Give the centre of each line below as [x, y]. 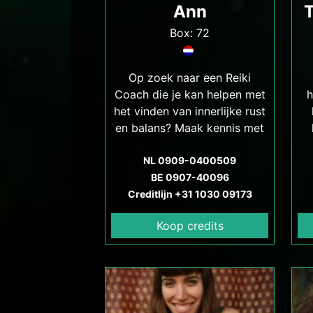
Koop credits [190, 226]
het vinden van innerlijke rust [190, 111]
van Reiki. [190, 178]
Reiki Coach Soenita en [190, 145]
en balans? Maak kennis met [190, 128]
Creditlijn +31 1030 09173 [190, 194]
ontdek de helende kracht [190, 161]
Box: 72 [190, 33]
